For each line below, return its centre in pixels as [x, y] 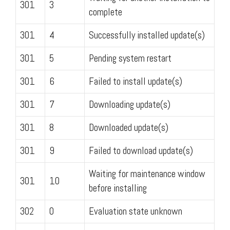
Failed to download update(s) [141, 150]
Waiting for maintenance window [147, 174]
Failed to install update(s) [136, 81]
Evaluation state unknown [136, 211]
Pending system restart [130, 58]
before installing [118, 188]
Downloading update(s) [130, 104]
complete [106, 12]
